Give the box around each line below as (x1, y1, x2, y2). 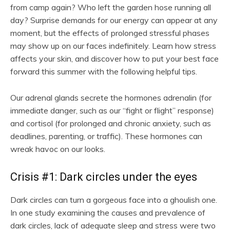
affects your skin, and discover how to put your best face (10, 53, 219, 64)
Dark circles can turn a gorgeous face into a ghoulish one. (10, 194, 217, 205)
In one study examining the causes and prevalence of (10, 207, 205, 218)
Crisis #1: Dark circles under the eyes (10, 170, 197, 183)
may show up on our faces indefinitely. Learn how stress (10, 40, 216, 51)
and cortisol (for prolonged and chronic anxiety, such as (10, 118, 211, 128)
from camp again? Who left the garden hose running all (10, 2, 211, 12)
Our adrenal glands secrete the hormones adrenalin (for (10, 92, 212, 103)
